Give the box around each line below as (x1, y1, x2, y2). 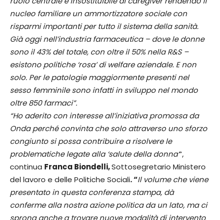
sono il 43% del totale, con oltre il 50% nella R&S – (10, 46, 189, 57)
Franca (44, 161, 73, 172)
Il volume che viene (137, 174, 208, 185)
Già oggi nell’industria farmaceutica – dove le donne (10, 33, 204, 44)
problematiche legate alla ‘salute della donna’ (10, 148, 179, 159)
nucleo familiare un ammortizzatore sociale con (10, 8, 187, 19)
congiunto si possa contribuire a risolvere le (10, 136, 172, 146)
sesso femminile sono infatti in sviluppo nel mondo (10, 84, 198, 95)
